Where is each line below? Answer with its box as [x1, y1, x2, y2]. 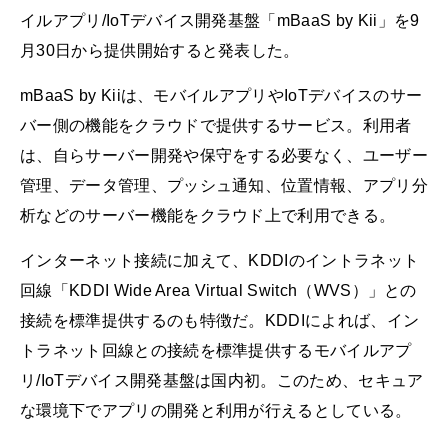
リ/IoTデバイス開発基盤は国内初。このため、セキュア [20, 372, 424, 390]
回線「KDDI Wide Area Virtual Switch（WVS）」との [20, 282, 417, 300]
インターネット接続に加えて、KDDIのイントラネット [20, 252, 420, 270]
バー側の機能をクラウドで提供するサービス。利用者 [20, 117, 412, 135]
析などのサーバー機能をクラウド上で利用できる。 [20, 207, 396, 225]
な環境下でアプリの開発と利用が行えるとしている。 [20, 402, 412, 420]
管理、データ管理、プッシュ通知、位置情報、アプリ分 [20, 177, 428, 195]
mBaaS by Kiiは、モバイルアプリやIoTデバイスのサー [20, 87, 423, 105]
